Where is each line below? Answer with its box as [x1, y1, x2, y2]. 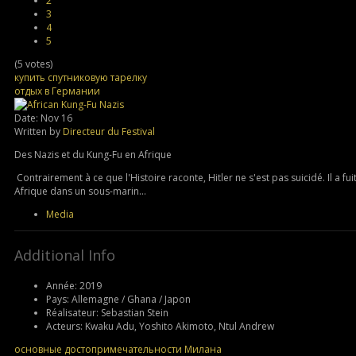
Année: [46, 278, 77, 292]
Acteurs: [46, 319, 83, 333]
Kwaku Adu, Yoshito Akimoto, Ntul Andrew [85, 319, 274, 333]
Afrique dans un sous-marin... [14, 184, 146, 198]
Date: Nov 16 [14, 110, 72, 125]
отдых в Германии [14, 83, 100, 98]
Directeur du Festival [63, 124, 155, 138]
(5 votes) [14, 56, 52, 71]
